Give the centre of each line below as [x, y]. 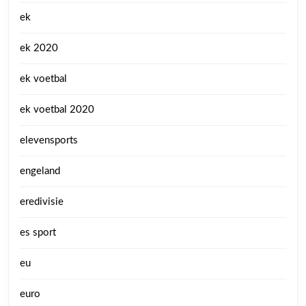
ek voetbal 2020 [57, 109]
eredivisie [42, 201]
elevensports [49, 140]
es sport [38, 232]
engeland [40, 171]
